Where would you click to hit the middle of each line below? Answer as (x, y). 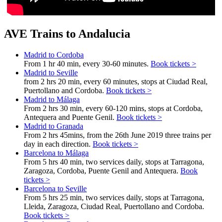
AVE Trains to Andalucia (67, 33)
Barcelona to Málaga (56, 153)
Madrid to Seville (51, 72)
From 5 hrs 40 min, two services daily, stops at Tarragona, (114, 162)
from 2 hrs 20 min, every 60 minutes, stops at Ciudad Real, (116, 81)
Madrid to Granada (54, 126)
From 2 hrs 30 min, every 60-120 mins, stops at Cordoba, (113, 108)
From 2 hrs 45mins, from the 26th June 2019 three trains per (117, 135)
